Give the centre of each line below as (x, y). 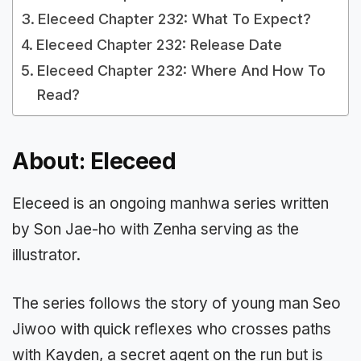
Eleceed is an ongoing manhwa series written (170, 203)
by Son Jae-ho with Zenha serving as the (156, 229)
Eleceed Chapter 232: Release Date (159, 44)
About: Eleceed (94, 161)
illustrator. (46, 255)
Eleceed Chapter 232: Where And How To (181, 70)
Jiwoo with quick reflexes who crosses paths (172, 330)
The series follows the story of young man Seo (176, 304)
